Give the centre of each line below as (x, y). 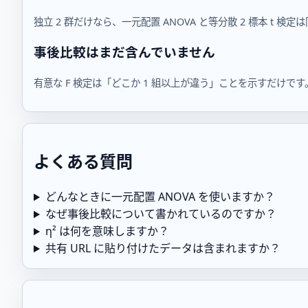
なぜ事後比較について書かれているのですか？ (161, 214)
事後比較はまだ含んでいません (124, 52)
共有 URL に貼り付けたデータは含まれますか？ (163, 249)
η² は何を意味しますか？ (107, 231)
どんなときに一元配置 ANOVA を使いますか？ (160, 197)
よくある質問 (83, 162)
